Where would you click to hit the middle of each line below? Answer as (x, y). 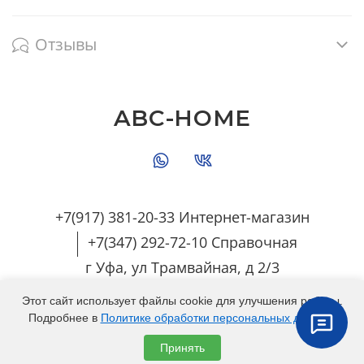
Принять (182, 348)
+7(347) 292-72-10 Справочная (192, 243)
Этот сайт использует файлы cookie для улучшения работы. (182, 301)
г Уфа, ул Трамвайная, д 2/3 (182, 268)
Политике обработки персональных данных (217, 318)
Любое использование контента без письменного (152, 347)
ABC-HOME (182, 119)
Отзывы (66, 45)
